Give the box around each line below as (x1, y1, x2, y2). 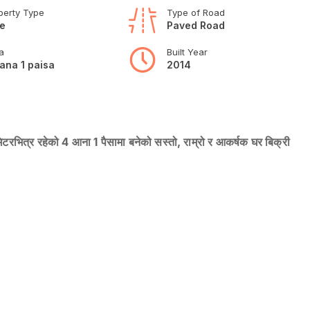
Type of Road (166, 6, 225, 18)
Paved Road (166, 19, 225, 31)
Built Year (166, 46, 208, 57)
